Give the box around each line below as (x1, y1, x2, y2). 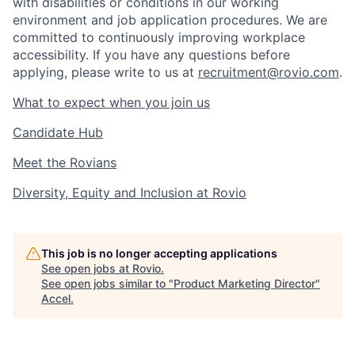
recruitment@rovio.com (198, 64, 339, 81)
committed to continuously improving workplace (13, 29, 305, 46)
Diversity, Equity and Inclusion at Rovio (13, 185, 246, 201)
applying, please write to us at (13, 64, 198, 81)
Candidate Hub (13, 124, 103, 141)
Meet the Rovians (13, 155, 116, 171)
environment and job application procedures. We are (13, 12, 327, 29)
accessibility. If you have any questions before (13, 47, 290, 63)
